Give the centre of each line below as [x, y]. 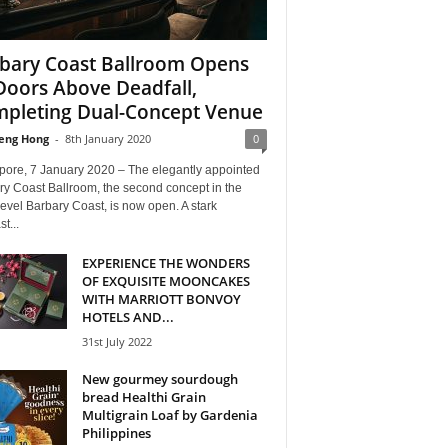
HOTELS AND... [127, 316]
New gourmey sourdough [159, 378]
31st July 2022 [116, 341]
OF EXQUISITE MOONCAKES [165, 280]
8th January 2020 [107, 138]
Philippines [116, 432]
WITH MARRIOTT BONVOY [161, 298]
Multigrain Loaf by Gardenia [169, 414]
